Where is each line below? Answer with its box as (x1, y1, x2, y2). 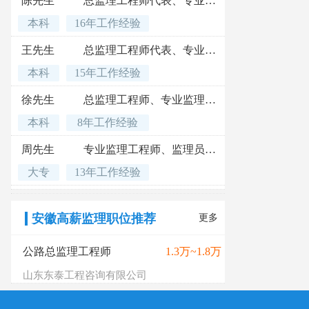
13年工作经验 (74, 166, 141, 178)
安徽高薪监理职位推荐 (32, 212, 156, 226)
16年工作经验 (74, 17, 141, 29)
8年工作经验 (77, 117, 138, 128)
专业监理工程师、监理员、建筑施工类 (205, 143, 216, 155)
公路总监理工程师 (23, 246, 111, 257)
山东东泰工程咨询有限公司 (23, 270, 147, 281)
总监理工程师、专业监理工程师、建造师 (205, 94, 216, 106)
